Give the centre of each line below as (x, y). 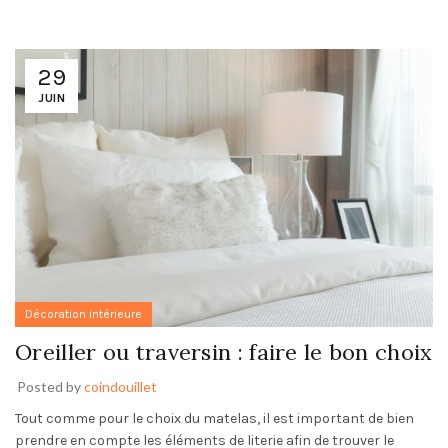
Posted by (50, 387)
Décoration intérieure (83, 314)
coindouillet (120, 387)
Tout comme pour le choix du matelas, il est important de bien (214, 419)
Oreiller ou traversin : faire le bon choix (224, 352)
